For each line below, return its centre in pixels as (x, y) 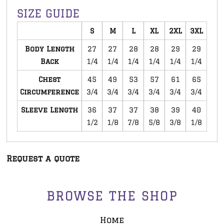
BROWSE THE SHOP (112, 196)
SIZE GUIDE (48, 13)
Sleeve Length (49, 109)
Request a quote (43, 158)
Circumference (49, 91)
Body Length (49, 48)
